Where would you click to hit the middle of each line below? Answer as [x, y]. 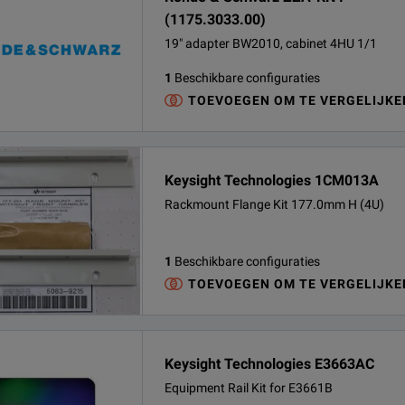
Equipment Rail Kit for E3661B [249, 388]
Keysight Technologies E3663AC [269, 364]
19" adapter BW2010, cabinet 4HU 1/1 [271, 43]
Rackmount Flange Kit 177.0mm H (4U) [274, 204]
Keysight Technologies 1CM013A [272, 180]
